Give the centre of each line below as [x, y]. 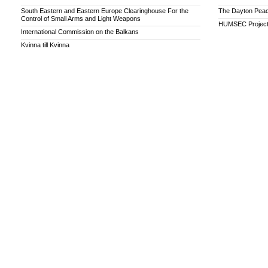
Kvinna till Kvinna [45, 45]
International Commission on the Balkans [80, 32]
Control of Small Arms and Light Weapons [81, 19]
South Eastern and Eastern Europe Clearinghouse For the [105, 11]
